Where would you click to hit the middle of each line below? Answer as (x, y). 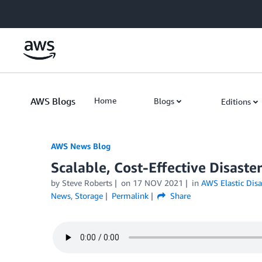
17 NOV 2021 (158, 183)
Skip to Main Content (44, 11)
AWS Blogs (53, 101)
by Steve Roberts (82, 183)
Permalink (130, 196)
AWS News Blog (81, 146)
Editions (236, 101)
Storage (89, 196)
